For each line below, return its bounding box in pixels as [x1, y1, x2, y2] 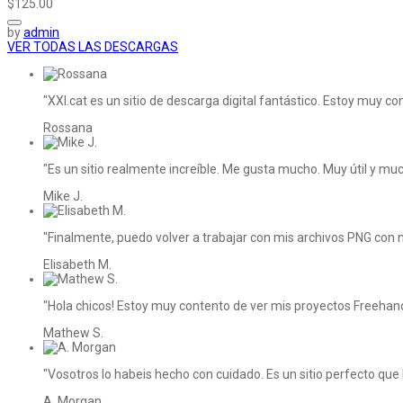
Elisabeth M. [43, 257, 112, 273]
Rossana [43, 121, 93, 136]
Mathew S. [43, 326, 103, 341]
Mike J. [43, 189, 83, 204]
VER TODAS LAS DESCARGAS [7, 40, 178, 55]
